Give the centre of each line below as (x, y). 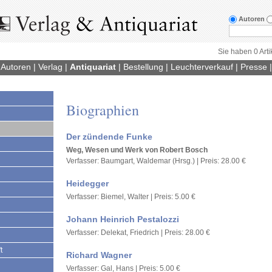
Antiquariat (93, 67)
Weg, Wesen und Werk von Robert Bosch (137, 150)
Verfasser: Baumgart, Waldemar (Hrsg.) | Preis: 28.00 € (156, 161)
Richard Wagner (99, 255)
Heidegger (87, 183)
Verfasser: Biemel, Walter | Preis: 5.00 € (131, 197)
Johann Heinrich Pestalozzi (123, 219)
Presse (254, 67)
